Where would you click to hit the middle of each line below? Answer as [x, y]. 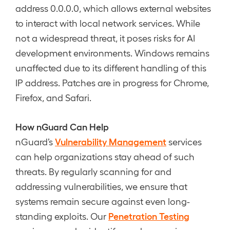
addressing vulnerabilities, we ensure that [101, 186]
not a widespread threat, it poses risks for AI [105, 38]
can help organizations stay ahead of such [105, 156]
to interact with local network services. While [108, 23]
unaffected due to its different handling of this [111, 68]
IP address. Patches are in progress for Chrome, [112, 82]
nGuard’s [35, 141]
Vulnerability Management [111, 141]
